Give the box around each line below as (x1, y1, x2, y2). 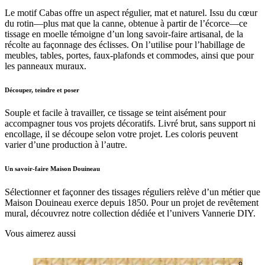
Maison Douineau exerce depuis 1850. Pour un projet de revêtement (5, 198, 258, 208)
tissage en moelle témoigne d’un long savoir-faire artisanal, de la (5, 28, 243, 39)
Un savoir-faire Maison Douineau (5, 165, 100, 173)
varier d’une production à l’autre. (5, 140, 127, 150)
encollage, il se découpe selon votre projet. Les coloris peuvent (5, 129, 238, 140)
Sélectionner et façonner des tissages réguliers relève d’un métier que (5, 187, 260, 198)
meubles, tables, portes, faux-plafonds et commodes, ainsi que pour (5, 50, 254, 60)
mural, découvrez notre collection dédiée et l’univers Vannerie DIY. (5, 208, 256, 219)
